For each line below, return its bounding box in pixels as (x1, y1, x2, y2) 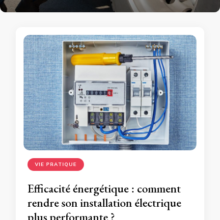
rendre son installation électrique (27, 194, 181, 210)
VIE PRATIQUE (35, 161, 77, 167)
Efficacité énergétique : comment (27, 180, 181, 196)
